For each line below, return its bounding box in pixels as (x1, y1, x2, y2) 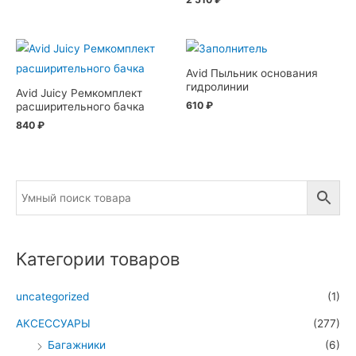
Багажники (48, 339, 106, 352)
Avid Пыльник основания (186, 67, 318, 80)
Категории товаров (16, 248, 180, 270)
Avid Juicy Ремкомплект (16, 87, 142, 100)
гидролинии (186, 80, 249, 94)
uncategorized (16, 289, 89, 303)
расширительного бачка (16, 100, 145, 114)
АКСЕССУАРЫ (16, 317, 91, 331)
